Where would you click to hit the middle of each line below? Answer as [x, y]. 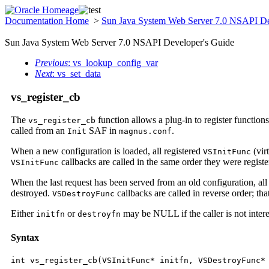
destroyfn [99, 214]
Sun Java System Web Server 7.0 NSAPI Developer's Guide [119, 42]
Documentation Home [47, 21]
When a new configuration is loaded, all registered [107, 151]
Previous [51, 63]
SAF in [103, 131]
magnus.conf [145, 131]
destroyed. [32, 193]
